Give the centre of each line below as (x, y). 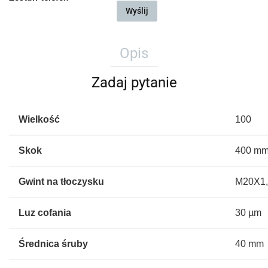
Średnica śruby (53, 243)
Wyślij (137, 10)
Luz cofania (45, 212)
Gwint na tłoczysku (61, 181)
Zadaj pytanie (134, 82)
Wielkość (39, 119)
